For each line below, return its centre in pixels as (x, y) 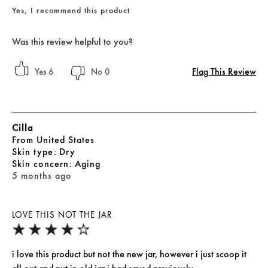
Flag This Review (224, 72)
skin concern (45, 164)
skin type (37, 152)
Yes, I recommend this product (71, 10)
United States (66, 140)
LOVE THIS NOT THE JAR (62, 215)
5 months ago (42, 176)
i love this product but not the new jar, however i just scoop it (129, 254)
